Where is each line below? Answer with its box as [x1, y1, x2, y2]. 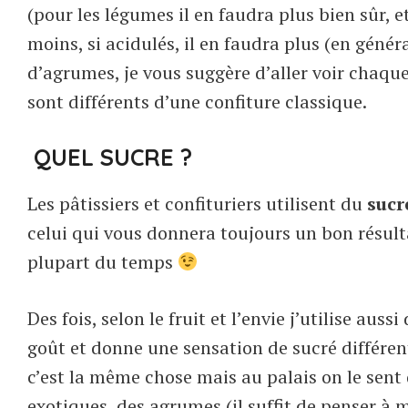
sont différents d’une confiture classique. [27, 88, 367, 114]
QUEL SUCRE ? [34, 142, 192, 171]
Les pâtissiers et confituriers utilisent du [27, 190, 367, 216]
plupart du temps [27, 249, 178, 274]
